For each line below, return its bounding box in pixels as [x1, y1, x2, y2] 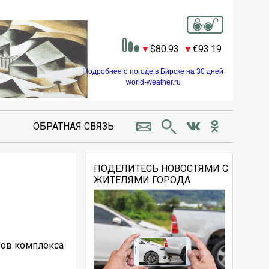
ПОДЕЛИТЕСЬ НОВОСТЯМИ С [94, 163, 229, 174]
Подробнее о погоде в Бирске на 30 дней [83, 67, 223, 76]
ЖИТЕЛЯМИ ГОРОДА [94, 174, 191, 186]
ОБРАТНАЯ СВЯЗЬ [32, 121, 114, 132]
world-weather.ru [125, 77, 181, 86]
